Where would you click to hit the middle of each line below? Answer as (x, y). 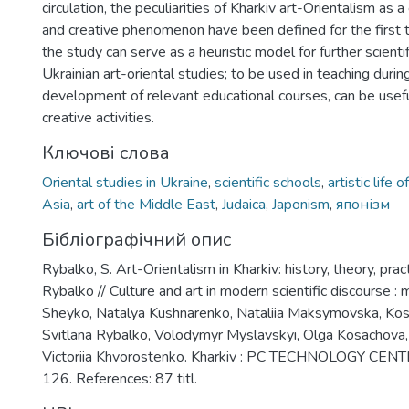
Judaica (244, 204)
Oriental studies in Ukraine (125, 183)
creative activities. (98, 118)
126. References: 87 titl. (120, 379)
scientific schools (268, 183)
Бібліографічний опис (136, 240)
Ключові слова (106, 153)
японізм (363, 204)
